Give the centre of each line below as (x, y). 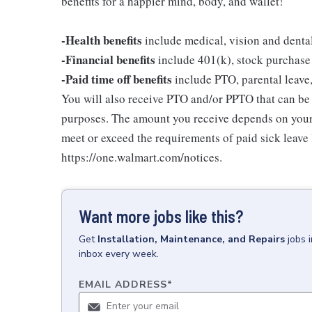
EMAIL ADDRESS (123, 284)
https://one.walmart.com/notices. (142, 157)
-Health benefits (102, 40)
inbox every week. (119, 253)
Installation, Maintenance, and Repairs (191, 239)
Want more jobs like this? (161, 216)
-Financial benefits (108, 59)
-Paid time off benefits (117, 79)
